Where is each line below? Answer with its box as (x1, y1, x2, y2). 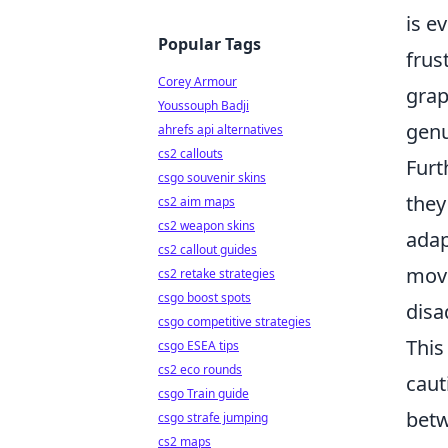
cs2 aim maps (158, 193, 235, 210)
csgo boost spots (158, 289, 251, 306)
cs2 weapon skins (158, 217, 255, 234)
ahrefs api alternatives (158, 121, 283, 138)
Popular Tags (158, 33, 261, 55)
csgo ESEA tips (158, 337, 239, 354)
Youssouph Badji (158, 97, 249, 114)
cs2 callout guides (158, 241, 257, 258)
